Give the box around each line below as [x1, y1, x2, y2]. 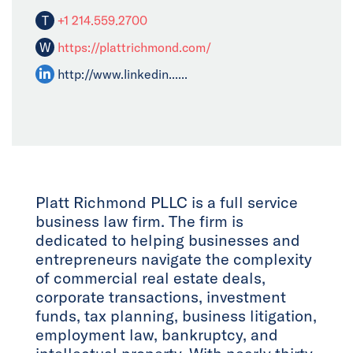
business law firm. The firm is [35, 211, 243, 231]
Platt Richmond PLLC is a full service [35, 192, 298, 212]
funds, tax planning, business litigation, [35, 306, 317, 325]
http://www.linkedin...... [58, 66, 188, 82]
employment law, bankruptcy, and [35, 325, 278, 344]
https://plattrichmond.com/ [58, 39, 211, 55]
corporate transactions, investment [35, 287, 286, 307]
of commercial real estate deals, [35, 268, 266, 288]
